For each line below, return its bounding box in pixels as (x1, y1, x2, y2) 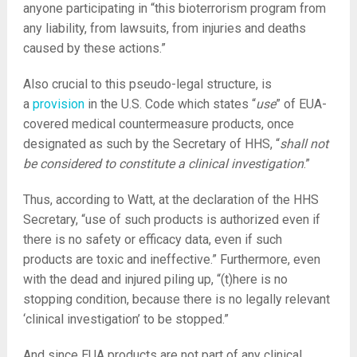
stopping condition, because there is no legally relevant (22, 292, 330, 307)
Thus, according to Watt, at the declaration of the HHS (22, 192, 319, 207)
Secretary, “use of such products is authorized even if (22, 212, 320, 227)
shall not (279, 136, 328, 151)
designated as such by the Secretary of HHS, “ (22, 136, 280, 151)
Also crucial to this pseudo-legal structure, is (22, 76, 272, 92)
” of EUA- (275, 96, 327, 112)
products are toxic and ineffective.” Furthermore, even (22, 252, 320, 267)
